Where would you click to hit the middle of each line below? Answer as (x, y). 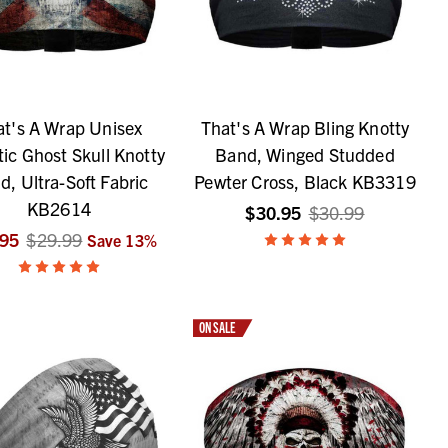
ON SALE (217, 327)
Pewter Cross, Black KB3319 (305, 182)
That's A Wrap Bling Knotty (305, 128)
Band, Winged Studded (305, 155)
